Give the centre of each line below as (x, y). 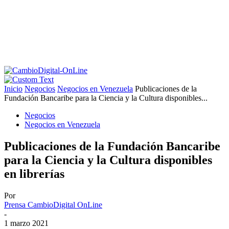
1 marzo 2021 (26, 223)
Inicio (13, 89)
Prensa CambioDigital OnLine (53, 204)
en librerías (34, 174)
